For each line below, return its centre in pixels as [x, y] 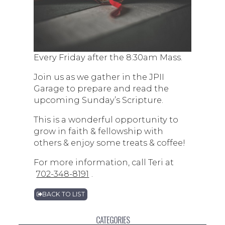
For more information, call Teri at [104, 162]
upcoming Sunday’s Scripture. [99, 100]
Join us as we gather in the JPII [99, 77]
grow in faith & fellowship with [99, 131]
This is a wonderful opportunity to [106, 119]
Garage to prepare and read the [101, 88]
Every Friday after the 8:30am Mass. [108, 57]
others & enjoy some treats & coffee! [110, 142]
